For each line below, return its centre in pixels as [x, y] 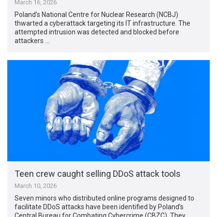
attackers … [32, 40]
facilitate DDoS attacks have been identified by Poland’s [99, 207]
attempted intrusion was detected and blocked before [97, 32]
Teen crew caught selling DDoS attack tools [98, 173]
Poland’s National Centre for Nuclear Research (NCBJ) [97, 14]
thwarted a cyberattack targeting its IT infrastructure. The [103, 23]
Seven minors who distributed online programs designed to [105, 198]
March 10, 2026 [36, 186]
